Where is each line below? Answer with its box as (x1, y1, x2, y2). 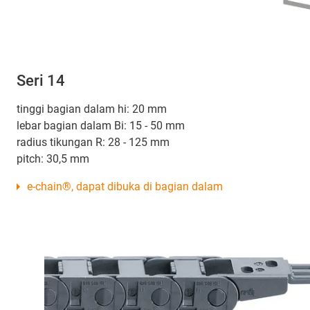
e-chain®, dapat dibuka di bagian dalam (27, 179, 223, 193)
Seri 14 (17, 71, 65, 89)
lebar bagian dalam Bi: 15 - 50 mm (17, 118, 185, 132)
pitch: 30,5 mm (17, 152, 89, 165)
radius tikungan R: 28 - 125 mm (17, 135, 170, 149)
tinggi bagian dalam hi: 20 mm (17, 102, 167, 116)
